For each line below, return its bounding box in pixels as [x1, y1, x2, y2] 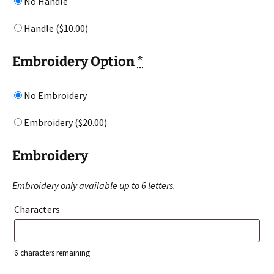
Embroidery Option [12, 53, 137, 70]
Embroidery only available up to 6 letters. [12, 179, 176, 191]
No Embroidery [22, 89, 87, 102]
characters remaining [18, 247, 90, 258]
